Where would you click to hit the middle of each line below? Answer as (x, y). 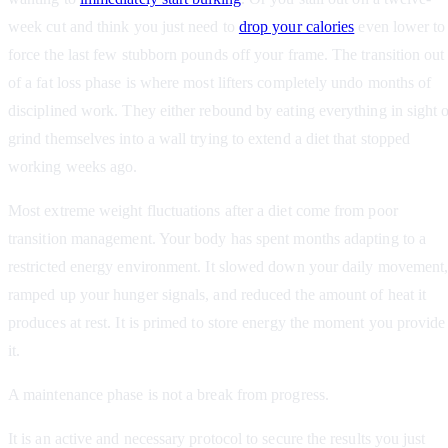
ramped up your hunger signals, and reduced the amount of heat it (217, 295)
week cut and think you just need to (123, 27)
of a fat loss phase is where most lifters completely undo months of (220, 83)
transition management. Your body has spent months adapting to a (217, 239)
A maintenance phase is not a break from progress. (168, 395)
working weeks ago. (73, 167)
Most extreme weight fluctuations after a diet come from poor (203, 211)
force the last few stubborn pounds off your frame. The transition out (226, 55)
